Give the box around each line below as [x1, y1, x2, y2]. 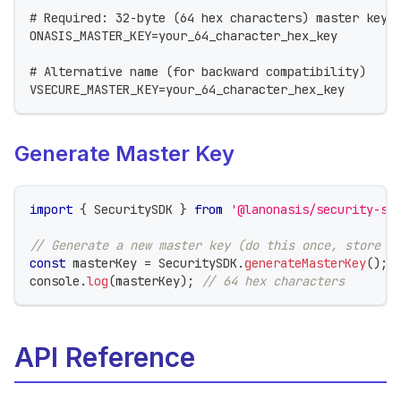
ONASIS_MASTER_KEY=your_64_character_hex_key [30, 27, 337, 44]
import [30, 200, 73, 218]
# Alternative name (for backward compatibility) [30, 63, 366, 80]
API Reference [14, 340, 195, 373]
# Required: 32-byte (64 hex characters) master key [30, 9, 388, 26]
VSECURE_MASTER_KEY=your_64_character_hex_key [30, 81, 345, 98]
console [30, 272, 80, 289]
